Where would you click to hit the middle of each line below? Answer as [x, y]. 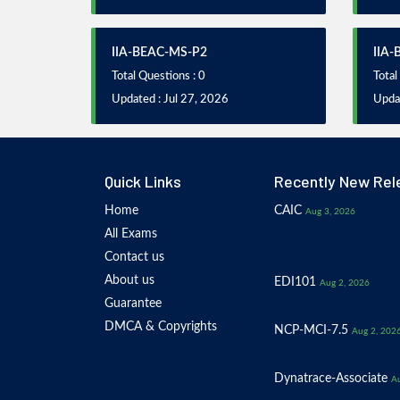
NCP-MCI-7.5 [311, 330]
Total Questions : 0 [158, 76]
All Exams [131, 234]
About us [129, 280]
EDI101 [295, 282]
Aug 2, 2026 [345, 283]
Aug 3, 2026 [330, 212]
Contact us [134, 257]
